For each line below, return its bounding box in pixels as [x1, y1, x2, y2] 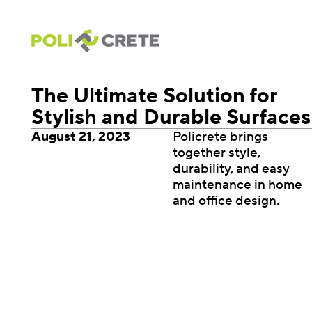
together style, [172, 143, 260, 161]
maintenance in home [172, 175, 302, 193]
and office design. [172, 192, 279, 209]
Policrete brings [172, 127, 268, 145]
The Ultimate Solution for [31, 81, 277, 109]
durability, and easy [172, 159, 290, 177]
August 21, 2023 [31, 127, 131, 145]
